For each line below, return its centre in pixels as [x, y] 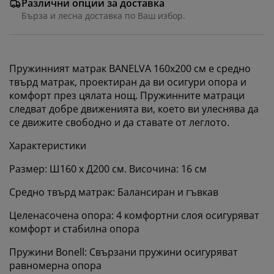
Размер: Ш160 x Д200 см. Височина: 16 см [108, 168]
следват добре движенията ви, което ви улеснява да [134, 109]
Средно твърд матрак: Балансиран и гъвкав [114, 192]
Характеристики [48, 145]
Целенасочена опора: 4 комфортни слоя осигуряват [134, 215]
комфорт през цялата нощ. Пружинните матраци [127, 95]
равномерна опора [55, 265]
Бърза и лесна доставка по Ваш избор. [103, 15]
